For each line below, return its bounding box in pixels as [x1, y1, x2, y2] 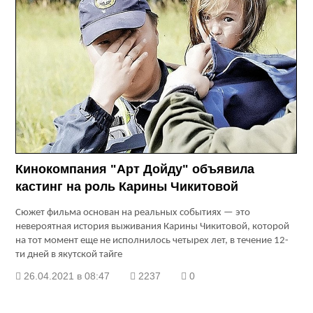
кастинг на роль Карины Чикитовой [15, 180, 239, 194]
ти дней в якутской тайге [15, 249, 123, 261]
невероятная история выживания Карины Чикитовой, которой [15, 221, 290, 233]
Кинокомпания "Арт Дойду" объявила [15, 162, 255, 177]
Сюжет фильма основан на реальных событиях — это [15, 208, 251, 219]
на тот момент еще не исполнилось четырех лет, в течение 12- [15, 235, 289, 247]
